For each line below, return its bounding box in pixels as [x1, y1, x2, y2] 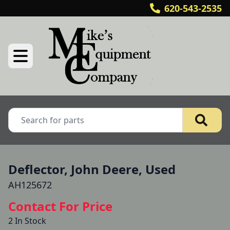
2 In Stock [8, 215, 46, 226]
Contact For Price [8, 198, 112, 215]
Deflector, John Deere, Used [8, 161, 176, 178]
